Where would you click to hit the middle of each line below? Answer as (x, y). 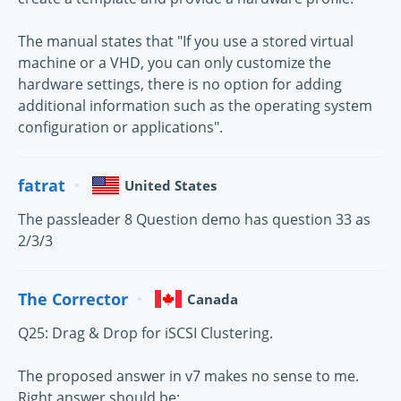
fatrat (42, 185)
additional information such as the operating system (195, 106)
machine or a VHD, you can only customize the (175, 63)
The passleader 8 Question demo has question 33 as (194, 220)
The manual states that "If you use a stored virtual (186, 42)
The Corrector (73, 299)
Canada (213, 299)
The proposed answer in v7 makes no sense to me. (188, 376)
